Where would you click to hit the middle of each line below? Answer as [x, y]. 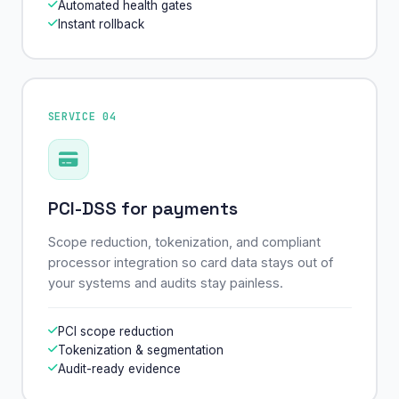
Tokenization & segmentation [140, 350]
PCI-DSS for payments [142, 208]
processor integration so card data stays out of [190, 262]
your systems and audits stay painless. [165, 282]
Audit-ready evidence [119, 368]
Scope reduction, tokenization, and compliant [184, 241]
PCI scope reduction [115, 331]
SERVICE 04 [82, 116]
